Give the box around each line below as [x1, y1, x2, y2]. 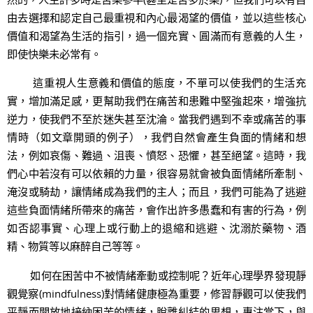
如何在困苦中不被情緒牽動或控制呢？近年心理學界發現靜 [7, 268, 306, 282]
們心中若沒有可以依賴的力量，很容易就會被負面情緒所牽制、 [7, 166, 306, 181]
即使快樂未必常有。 [7, 47, 101, 61]
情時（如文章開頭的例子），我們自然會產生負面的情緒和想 [7, 130, 306, 145]
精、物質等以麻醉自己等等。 [7, 239, 143, 254]
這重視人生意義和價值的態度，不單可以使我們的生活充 [7, 75, 306, 90]
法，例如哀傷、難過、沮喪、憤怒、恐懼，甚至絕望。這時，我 [7, 148, 306, 163]
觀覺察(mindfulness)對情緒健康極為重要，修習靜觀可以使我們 [7, 286, 306, 300]
